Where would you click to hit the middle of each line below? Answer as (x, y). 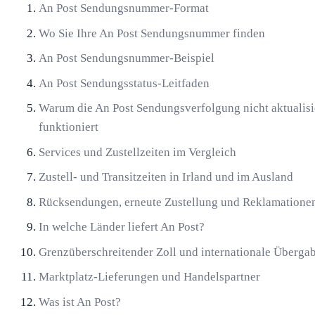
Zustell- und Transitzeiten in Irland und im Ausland (166, 177)
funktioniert (69, 127)
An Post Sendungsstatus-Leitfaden (124, 83)
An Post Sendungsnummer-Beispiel (127, 58)
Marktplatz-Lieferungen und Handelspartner (150, 277)
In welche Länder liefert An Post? (122, 227)
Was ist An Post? (80, 302)
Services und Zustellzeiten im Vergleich (138, 152)
